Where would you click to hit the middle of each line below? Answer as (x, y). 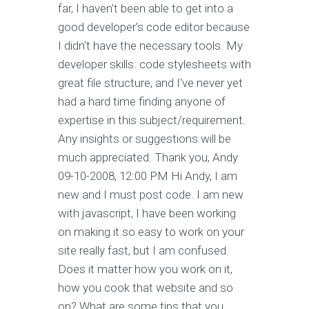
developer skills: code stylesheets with (154, 64)
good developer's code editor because (154, 27)
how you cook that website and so (146, 288)
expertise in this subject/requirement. (152, 120)
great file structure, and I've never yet (150, 83)
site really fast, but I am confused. (143, 251)
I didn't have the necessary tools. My (150, 46)
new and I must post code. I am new (151, 195)
